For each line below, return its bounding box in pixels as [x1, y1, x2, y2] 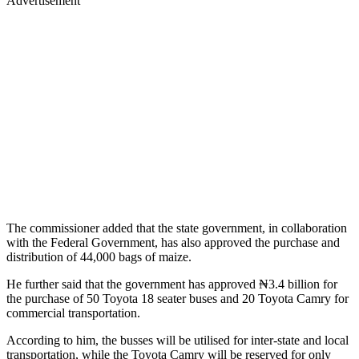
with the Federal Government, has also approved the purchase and [6, 235, 340, 249]
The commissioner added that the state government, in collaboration [6, 220, 347, 235]
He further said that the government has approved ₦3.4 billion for [6, 276, 337, 291]
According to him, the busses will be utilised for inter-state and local [6, 333, 349, 347]
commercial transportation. [6, 305, 140, 320]
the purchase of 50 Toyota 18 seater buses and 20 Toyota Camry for [6, 291, 349, 305]
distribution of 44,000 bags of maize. [6, 249, 192, 264]
